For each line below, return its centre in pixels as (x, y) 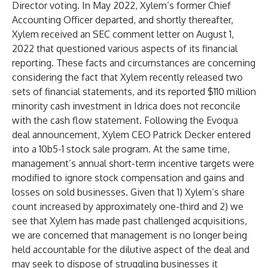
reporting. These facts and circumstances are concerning (134, 63)
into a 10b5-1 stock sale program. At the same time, (121, 149)
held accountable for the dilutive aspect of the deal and (131, 249)
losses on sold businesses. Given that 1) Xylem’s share (128, 192)
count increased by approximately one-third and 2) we (128, 206)
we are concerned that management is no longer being (130, 235)
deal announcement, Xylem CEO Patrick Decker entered (131, 135)
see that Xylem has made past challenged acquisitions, (130, 221)
